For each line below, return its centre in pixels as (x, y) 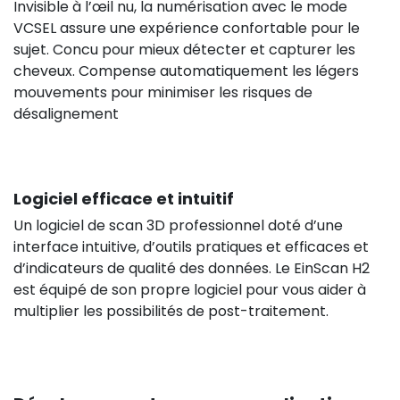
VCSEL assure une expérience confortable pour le (187, 28)
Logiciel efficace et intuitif (124, 198)
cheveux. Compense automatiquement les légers (186, 71)
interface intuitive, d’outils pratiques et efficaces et (191, 246)
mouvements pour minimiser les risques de (163, 92)
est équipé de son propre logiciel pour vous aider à (190, 289)
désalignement (66, 113)
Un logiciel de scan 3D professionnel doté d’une (178, 225)
